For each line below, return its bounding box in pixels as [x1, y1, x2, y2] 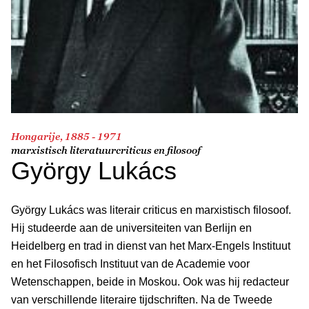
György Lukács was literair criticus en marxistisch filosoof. [11, 203, 291, 216]
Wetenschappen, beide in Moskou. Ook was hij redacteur [11, 275, 289, 288]
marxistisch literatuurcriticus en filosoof [11, 143, 201, 156]
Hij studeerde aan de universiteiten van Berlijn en [11, 221, 252, 234]
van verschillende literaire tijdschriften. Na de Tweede [11, 293, 272, 306]
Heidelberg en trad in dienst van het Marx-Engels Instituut [11, 239, 290, 252]
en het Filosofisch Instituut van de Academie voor [11, 257, 250, 270]
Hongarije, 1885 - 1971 [11, 130, 122, 142]
